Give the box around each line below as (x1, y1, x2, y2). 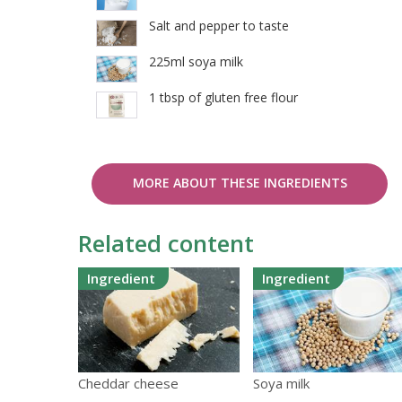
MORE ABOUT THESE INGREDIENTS (132, 174, 347, 192)
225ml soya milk (149, 53, 243, 71)
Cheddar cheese (78, 374, 179, 393)
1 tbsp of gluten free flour (149, 89, 298, 107)
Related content (78, 227, 254, 260)
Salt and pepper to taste (149, 17, 289, 35)
